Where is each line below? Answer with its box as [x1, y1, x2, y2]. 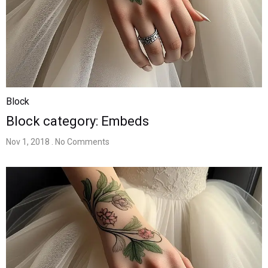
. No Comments [51, 136, 109, 147]
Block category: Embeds [6, 113, 149, 129]
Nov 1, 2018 [6, 136, 50, 147]
